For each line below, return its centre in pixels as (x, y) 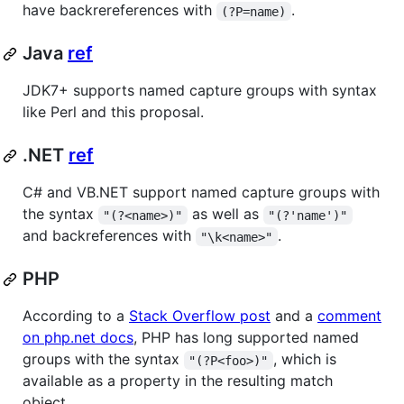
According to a (76, 316)
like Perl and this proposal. (113, 112)
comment (349, 316)
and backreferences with (109, 236)
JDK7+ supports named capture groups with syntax (200, 91)
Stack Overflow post (200, 316)
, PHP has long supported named (246, 338)
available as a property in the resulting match (178, 381)
